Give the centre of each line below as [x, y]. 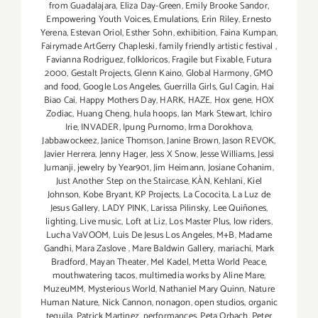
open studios [220, 302]
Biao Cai [60, 100]
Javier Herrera [70, 154]
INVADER [100, 127]
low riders [252, 221]
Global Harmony [218, 73]
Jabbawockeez [70, 141]
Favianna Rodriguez [85, 60]
